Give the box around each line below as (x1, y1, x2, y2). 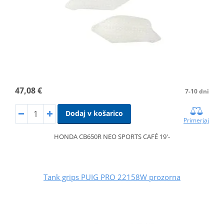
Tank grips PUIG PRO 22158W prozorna (43, 171, 180, 182)
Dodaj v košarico (65, 108, 123, 118)
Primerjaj (183, 115, 209, 124)
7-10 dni (185, 86, 209, 95)
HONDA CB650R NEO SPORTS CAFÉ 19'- (54, 131, 170, 141)
